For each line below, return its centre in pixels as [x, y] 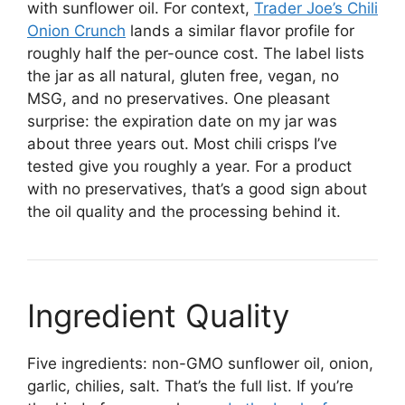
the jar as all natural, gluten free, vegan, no [183, 76]
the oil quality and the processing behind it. [184, 212]
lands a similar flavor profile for [240, 31]
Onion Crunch [76, 31]
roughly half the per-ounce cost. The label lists [196, 54]
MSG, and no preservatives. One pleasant [179, 99]
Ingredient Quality [158, 316]
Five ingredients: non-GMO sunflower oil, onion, [200, 364]
